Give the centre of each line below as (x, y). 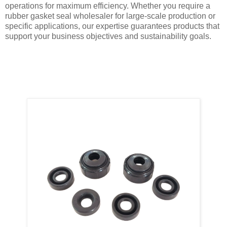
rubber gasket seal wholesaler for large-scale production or (110, 16)
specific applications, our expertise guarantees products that (112, 26)
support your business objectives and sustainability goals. (108, 36)
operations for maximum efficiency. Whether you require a (108, 6)
